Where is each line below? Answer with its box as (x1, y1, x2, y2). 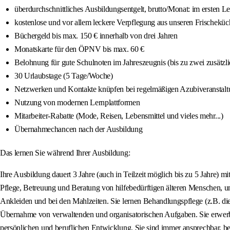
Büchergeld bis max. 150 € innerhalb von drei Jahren (14, 31, 178, 41)
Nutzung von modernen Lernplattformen (14, 98, 140, 107)
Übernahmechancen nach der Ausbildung (14, 125, 143, 134)
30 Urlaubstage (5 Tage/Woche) (14, 71, 113, 81)
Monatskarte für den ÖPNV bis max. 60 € (14, 45, 144, 54)
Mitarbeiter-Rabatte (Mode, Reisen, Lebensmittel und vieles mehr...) (14, 111, 223, 121)
